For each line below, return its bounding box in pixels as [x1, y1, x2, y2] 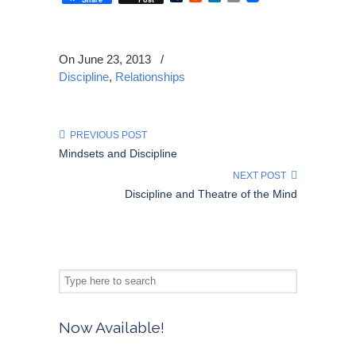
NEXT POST [233, 170, 291, 181]
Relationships [115, 70, 185, 83]
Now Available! [59, 319, 164, 337]
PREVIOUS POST [65, 130, 147, 141]
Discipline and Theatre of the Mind [125, 188, 297, 200]
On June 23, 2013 [59, 52, 154, 66]
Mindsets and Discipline [59, 147, 177, 160]
